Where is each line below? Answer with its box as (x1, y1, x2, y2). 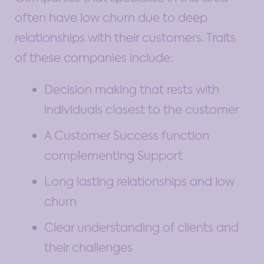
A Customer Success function (44, 127, 209, 143)
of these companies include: (15, 49, 173, 65)
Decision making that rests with (44, 81, 219, 97)
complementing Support (44, 147, 183, 163)
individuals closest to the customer (44, 101, 239, 117)
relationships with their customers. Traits (15, 29, 236, 45)
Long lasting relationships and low (44, 173, 235, 189)
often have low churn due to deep (15, 9, 207, 25)
